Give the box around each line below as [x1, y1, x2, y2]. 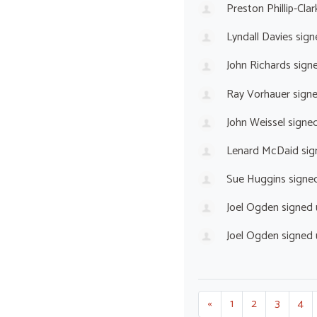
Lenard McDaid [226, 141, 299, 161]
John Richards [226, 56, 291, 76]
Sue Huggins [226, 169, 286, 189]
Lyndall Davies [226, 28, 293, 47]
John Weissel [226, 113, 285, 132]
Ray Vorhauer [226, 84, 290, 104]
